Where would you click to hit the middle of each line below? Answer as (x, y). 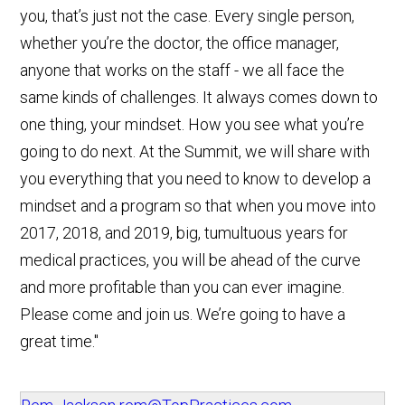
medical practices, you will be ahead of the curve (191, 260)
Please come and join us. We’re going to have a (183, 315)
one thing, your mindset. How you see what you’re (193, 125)
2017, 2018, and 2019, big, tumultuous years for (184, 233)
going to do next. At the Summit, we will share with (195, 152)
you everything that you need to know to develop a (196, 179)
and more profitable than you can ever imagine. (183, 287)
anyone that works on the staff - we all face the (183, 71)
